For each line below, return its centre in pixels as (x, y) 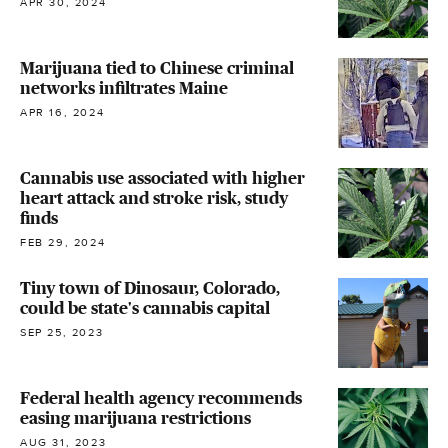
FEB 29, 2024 (63, 242)
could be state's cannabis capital (145, 307)
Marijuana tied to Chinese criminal (157, 67)
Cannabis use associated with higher (162, 177)
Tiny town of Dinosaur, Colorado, (150, 287)
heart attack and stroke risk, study (154, 197)
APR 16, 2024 (62, 112)
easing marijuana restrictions (135, 417)
